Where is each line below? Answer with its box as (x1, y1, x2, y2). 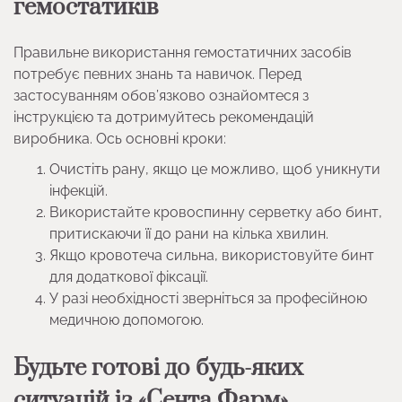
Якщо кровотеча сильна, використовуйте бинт (49, 246, 374, 264)
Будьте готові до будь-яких (13, 353, 303, 383)
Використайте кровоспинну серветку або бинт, (49, 203, 382, 221)
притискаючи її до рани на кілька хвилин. (49, 224, 328, 242)
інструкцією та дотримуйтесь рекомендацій (13, 108, 314, 126)
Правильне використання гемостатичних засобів (13, 43, 352, 61)
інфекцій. (49, 181, 108, 199)
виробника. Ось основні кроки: (13, 129, 226, 147)
